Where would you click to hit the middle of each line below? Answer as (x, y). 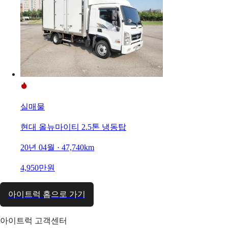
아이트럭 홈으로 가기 (47, 194)
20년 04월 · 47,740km (57, 147)
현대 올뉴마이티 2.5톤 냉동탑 (73, 127)
